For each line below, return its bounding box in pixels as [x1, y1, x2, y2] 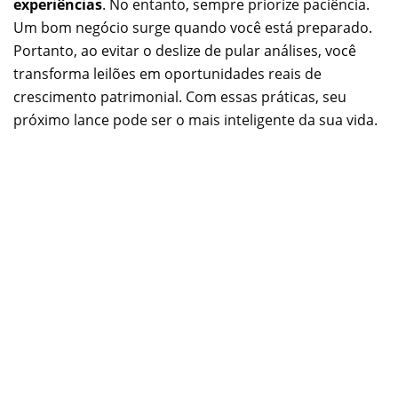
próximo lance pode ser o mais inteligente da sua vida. [13, 109, 378, 130]
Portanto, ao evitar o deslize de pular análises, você [13, 40, 356, 60]
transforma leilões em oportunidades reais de [13, 63, 322, 84]
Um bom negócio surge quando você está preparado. [13, 17, 372, 37]
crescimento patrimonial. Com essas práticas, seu [13, 86, 346, 107]
